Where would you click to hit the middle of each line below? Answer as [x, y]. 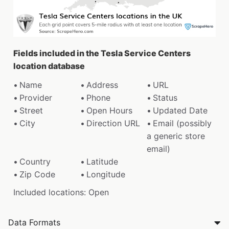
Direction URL [113, 123]
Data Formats [34, 223]
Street [31, 111]
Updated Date [180, 111]
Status [165, 98]
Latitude [102, 162]
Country [35, 162]
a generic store [176, 136]
